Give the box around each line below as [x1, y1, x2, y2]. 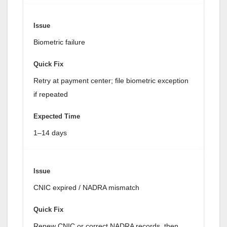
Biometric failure [33, 38, 85, 47]
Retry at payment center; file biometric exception [33, 77, 188, 85]
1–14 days [33, 129, 67, 137]
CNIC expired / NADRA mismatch [33, 183, 139, 192]
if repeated [33, 90, 68, 99]
